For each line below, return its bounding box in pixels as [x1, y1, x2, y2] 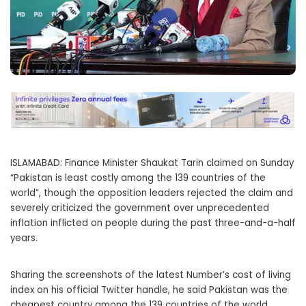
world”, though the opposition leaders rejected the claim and [10, 186, 293, 199]
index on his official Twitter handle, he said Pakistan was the [10, 283, 288, 296]
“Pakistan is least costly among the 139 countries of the [10, 171, 266, 184]
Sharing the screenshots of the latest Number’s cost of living [10, 268, 291, 281]
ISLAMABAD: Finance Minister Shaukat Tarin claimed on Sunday [10, 156, 294, 169]
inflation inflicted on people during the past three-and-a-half [10, 216, 296, 229]
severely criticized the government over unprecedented [10, 201, 269, 214]
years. [10, 231, 38, 245]
